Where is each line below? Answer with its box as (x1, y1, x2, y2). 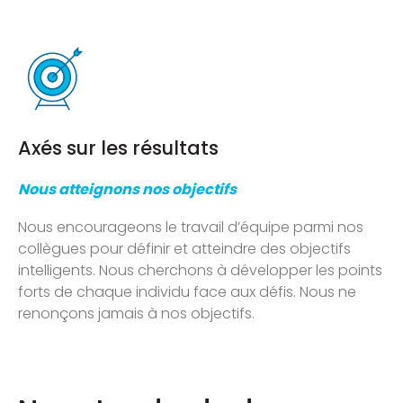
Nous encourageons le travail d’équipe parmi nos (18, 216, 363, 237)
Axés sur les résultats (18, 134, 219, 161)
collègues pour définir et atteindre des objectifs (18, 237, 351, 259)
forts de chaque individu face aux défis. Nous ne (18, 281, 356, 302)
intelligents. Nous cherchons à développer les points (18, 259, 382, 281)
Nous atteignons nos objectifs (18, 178, 237, 200)
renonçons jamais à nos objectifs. (18, 302, 255, 324)
